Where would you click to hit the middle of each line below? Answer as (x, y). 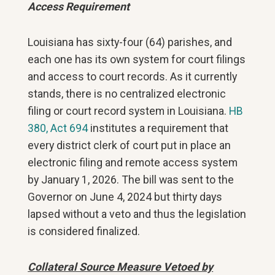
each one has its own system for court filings (137, 59)
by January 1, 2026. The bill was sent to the (131, 180)
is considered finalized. (84, 231)
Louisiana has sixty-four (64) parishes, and (130, 42)
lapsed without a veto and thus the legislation (137, 214)
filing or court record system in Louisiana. (129, 111)
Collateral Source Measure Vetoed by (121, 267)
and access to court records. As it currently (133, 76)
